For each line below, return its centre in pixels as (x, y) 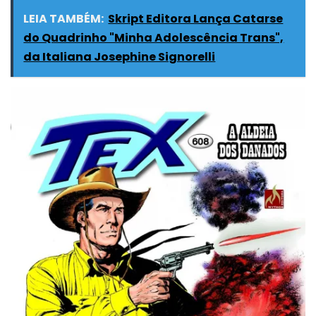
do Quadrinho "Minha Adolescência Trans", (154, 38)
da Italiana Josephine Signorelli (120, 57)
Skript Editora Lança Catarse (196, 19)
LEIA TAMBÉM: (64, 19)
